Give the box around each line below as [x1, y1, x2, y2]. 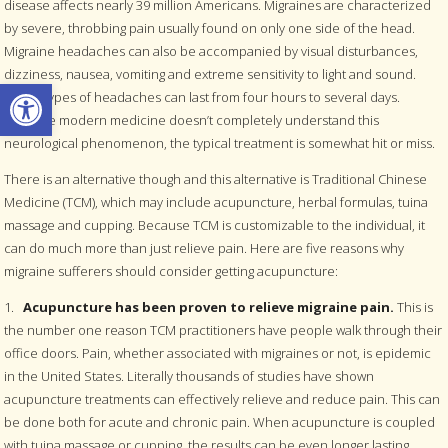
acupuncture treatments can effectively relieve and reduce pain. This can [4, 390, 441, 408]
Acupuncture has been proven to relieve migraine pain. [23, 298, 395, 316]
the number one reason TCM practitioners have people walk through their [4, 321, 443, 339]
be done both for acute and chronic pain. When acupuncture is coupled [4, 413, 436, 431]
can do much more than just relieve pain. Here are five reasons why [4, 239, 405, 257]
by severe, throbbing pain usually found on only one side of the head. [4, 19, 416, 37]
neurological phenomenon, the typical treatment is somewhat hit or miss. [4, 134, 436, 152]
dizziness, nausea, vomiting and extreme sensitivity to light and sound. [4, 65, 417, 83]
